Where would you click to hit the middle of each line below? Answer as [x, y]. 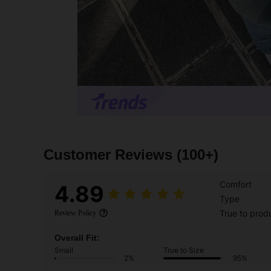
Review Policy [75, 213]
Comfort [236, 184]
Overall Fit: [77, 238]
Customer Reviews [110, 155]
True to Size [184, 250]
